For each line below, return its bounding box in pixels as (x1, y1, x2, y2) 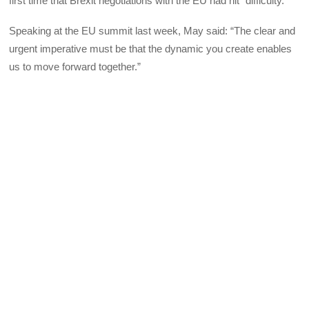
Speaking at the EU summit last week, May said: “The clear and (9, 25, 296, 37)
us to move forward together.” (9, 61, 141, 73)
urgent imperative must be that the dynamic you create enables (9, 43, 292, 55)
